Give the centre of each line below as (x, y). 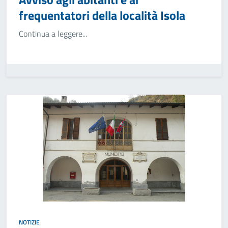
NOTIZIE (29, 222)
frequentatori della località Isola (102, 15)
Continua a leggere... (53, 34)
